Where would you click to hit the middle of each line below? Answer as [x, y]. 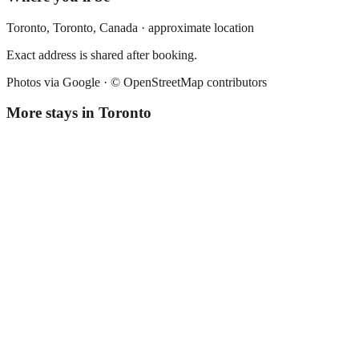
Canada [119, 27]
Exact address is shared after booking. [102, 54]
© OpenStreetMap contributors [189, 82]
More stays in [52, 113]
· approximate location [196, 27]
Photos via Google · [58, 82]
